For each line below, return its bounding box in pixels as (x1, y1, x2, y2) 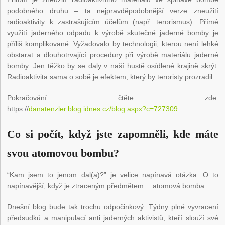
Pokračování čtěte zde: (7, 94, 218, 102)
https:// (7, 105, 29, 114)
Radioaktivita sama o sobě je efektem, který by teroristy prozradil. (7, 73, 215, 81)
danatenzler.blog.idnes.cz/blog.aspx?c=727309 (29, 105, 178, 114)
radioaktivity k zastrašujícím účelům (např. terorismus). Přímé (7, 18, 218, 26)
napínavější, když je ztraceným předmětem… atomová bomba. (7, 182, 207, 190)
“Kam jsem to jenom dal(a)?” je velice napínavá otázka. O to (7, 171, 218, 179)
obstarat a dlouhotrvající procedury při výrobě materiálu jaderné (7, 51, 218, 59)
